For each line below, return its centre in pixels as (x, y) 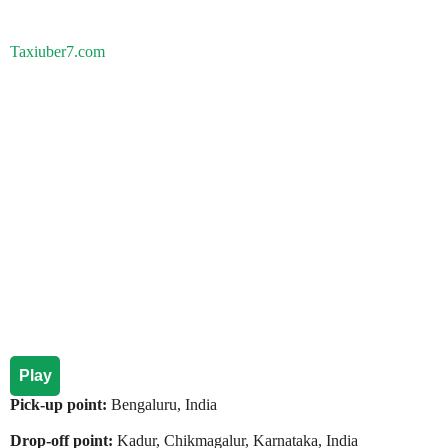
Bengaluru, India (164, 404)
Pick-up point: (60, 404)
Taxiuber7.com (57, 51)
